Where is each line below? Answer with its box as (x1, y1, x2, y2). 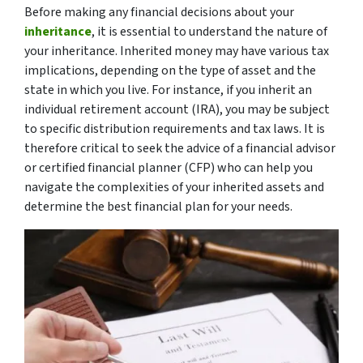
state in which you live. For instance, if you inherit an (24, 80, 312, 99)
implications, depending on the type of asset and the (24, 61, 316, 79)
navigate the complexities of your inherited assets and (24, 177, 324, 196)
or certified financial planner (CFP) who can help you (24, 158, 313, 177)
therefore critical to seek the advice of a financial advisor (24, 139, 335, 157)
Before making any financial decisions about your (24, 2, 294, 21)
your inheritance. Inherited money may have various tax (24, 41, 329, 60)
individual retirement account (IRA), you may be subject (24, 100, 330, 118)
